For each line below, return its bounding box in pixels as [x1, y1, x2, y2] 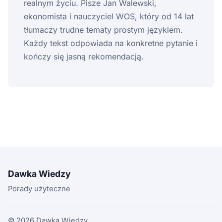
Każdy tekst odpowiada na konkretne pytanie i [24, 38, 198, 48]
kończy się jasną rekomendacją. [24, 51, 144, 61]
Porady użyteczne [8, 184, 70, 193]
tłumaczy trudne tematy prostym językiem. [24, 24, 183, 35]
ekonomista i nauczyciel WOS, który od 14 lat [24, 11, 194, 21]
